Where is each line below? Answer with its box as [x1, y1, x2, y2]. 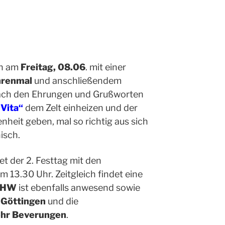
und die [48, 196, 78, 207]
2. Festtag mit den [24, 155, 101, 166]
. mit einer [85, 62, 126, 73]
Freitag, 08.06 [21, 62, 85, 73]
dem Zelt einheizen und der [23, 102, 138, 114]
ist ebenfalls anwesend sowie [17, 182, 140, 193]
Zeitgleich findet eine [55, 169, 143, 180]
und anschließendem [32, 75, 122, 86]
